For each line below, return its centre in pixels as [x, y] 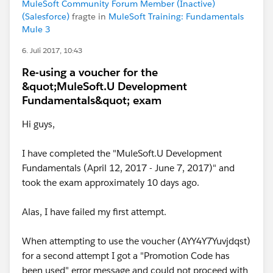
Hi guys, [38, 124]
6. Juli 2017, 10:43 [52, 50]
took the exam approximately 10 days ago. [111, 183]
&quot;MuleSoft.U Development [105, 86]
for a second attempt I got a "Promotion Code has [126, 256]
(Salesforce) [46, 16]
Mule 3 [36, 29]
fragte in [89, 16]
